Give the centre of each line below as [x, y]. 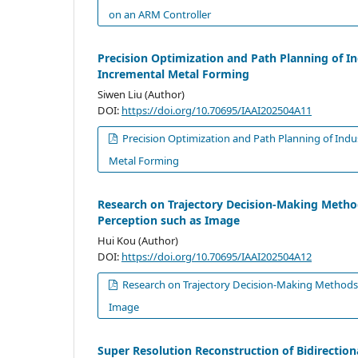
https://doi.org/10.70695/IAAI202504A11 [217, 110]
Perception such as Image [169, 220]
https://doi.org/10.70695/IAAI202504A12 [217, 256]
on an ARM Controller [160, 14]
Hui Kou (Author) [138, 240]
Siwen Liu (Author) [141, 94]
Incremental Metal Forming [173, 74]
